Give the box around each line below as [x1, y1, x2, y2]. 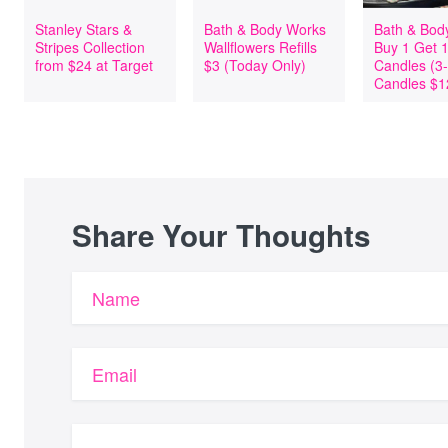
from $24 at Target [35, 55, 153, 75]
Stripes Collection [35, 37, 145, 57]
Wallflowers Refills [204, 37, 318, 57]
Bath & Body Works [204, 19, 327, 39]
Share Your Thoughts [72, 214, 370, 256]
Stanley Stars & [35, 19, 132, 39]
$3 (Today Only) [204, 55, 307, 75]
